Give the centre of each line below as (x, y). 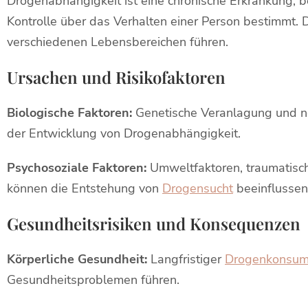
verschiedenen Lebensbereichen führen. (118, 42)
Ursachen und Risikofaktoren (116, 77)
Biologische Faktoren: (69, 113)
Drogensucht (198, 188)
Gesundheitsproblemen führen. (93, 280)
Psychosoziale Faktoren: (77, 168)
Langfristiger (186, 259)
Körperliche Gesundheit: (77, 259)
